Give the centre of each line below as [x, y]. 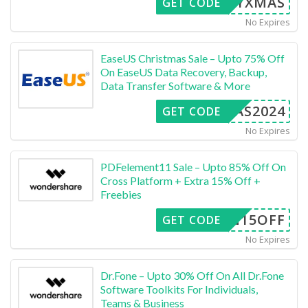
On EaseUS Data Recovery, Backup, [184, 71]
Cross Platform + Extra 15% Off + [180, 180]
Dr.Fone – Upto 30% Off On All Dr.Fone [192, 275]
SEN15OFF [249, 219]
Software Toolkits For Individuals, [179, 289]
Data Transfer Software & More [175, 85]
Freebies [121, 194]
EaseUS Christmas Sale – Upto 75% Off [192, 58]
